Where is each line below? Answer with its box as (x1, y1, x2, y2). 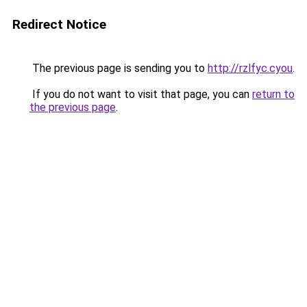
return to (252, 88, 295, 101)
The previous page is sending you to (29, 62, 208, 75)
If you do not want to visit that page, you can (29, 88, 252, 101)
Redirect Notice (12, 16, 106, 32)
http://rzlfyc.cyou (208, 62, 293, 75)
